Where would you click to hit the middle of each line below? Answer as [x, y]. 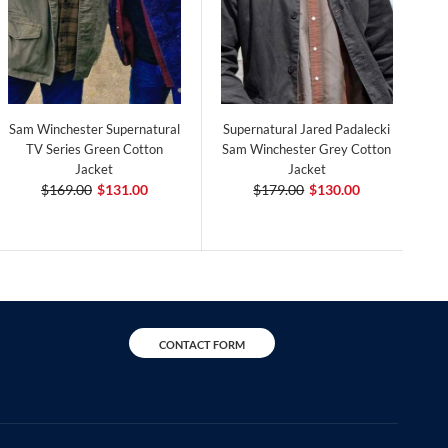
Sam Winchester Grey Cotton [307, 149]
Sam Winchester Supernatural [94, 129]
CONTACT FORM [201, 345]
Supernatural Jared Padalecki [307, 129]
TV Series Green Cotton [94, 149]
